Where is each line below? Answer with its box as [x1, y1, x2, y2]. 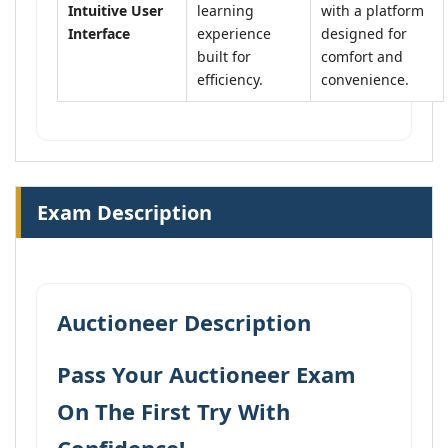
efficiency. [197, 70, 263, 89]
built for [197, 47, 251, 66]
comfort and [321, 47, 403, 66]
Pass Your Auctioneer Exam [57, 359, 356, 389]
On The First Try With [57, 396, 290, 426]
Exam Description [37, 199, 212, 226]
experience [197, 24, 271, 43]
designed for [321, 24, 407, 43]
